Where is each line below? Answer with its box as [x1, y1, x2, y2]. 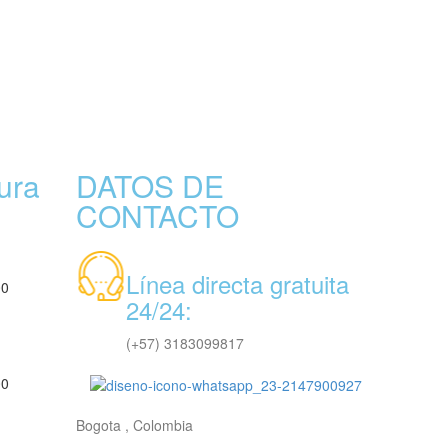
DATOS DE [76, 164, 224, 207]
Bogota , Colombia [76, 415, 193, 436]
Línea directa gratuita [126, 266, 349, 301]
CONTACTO [76, 194, 239, 237]
